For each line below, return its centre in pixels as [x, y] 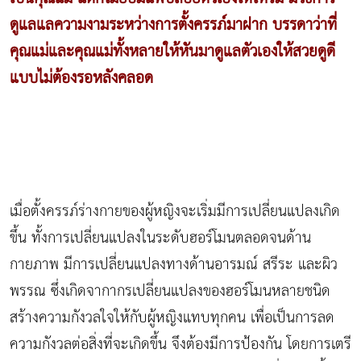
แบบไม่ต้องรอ [51, 79]
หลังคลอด [123, 79]
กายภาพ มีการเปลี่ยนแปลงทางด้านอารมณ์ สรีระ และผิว [174, 265]
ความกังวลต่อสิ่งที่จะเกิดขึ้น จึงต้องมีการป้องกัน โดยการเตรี [180, 345]
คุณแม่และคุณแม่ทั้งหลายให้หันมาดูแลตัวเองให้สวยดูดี [172, 52]
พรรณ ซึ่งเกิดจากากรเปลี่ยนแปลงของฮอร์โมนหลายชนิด [170, 292]
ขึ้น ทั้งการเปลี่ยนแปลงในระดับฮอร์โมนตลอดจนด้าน [160, 239]
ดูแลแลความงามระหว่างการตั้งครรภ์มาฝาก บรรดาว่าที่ [173, 26]
